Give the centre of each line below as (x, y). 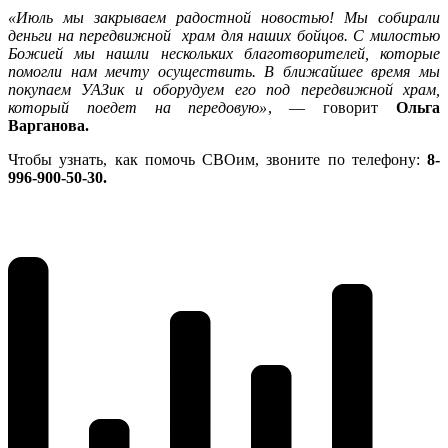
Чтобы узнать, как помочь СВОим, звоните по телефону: (217, 159)
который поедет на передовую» (138, 107)
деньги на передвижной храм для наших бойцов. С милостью (224, 35)
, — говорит (331, 107)
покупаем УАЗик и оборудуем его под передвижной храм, (224, 89)
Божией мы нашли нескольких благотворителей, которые (224, 53)
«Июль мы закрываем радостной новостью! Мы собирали (224, 17)
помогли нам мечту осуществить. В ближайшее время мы (224, 71)
